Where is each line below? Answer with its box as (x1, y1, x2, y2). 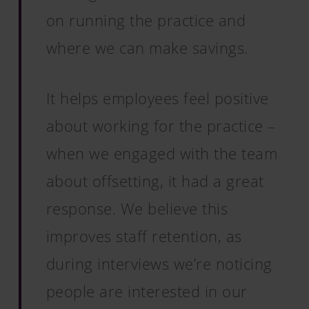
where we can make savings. (46, 37, 248, 58)
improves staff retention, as (46, 226, 242, 246)
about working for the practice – (46, 115, 276, 136)
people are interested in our (46, 281, 248, 301)
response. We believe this (46, 198, 228, 219)
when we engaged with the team (46, 143, 278, 163)
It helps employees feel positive (46, 88, 269, 108)
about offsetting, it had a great (46, 170, 264, 191)
